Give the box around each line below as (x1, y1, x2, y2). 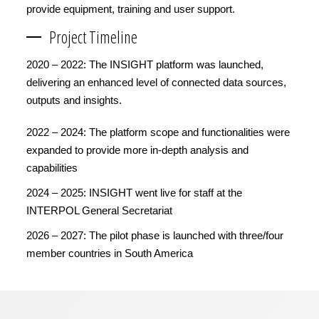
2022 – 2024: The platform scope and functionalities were (26, 125, 290, 138)
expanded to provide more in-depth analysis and (26, 143, 249, 156)
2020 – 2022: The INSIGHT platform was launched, (26, 58, 263, 70)
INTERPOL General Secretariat (26, 204, 172, 216)
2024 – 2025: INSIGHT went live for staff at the (26, 186, 242, 199)
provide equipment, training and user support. (26, 2, 238, 15)
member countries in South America (26, 246, 193, 259)
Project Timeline (49, 25, 137, 48)
